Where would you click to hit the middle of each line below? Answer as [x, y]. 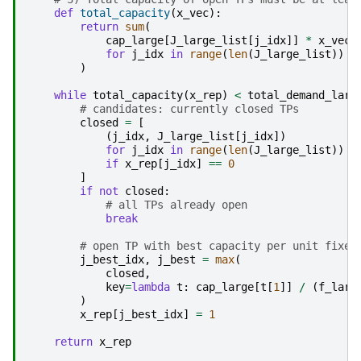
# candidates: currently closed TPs [189, 108]
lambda [151, 286]
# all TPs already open [176, 204]
